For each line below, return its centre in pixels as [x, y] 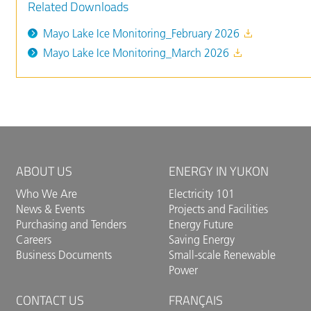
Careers [34, 240]
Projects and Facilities [218, 209]
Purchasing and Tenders [72, 225]
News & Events [51, 209]
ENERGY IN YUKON [218, 171]
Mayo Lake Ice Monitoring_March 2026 [138, 53]
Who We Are [47, 194]
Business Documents [64, 255]
